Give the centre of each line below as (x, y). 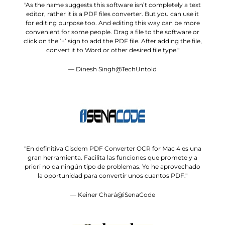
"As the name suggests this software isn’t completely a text (113, 5)
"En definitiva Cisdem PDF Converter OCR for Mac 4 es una (113, 148)
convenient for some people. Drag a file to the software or (113, 32)
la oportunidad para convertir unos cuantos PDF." (113, 176)
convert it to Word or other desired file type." (113, 50)
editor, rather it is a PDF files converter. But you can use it (113, 14)
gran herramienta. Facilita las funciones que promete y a (113, 157)
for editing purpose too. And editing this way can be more (113, 23)
